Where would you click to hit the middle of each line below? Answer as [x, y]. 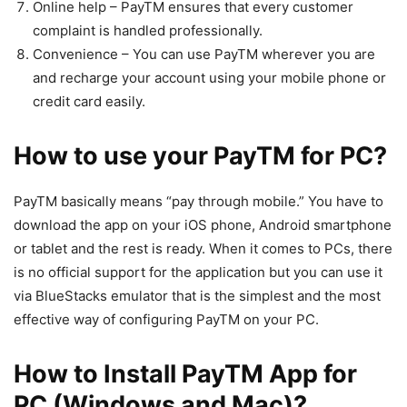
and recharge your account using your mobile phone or [209, 78]
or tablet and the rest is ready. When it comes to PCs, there [203, 249]
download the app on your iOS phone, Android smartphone [203, 225]
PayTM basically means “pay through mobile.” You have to [199, 202]
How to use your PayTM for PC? [200, 156]
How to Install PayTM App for [185, 374]
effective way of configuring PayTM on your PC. [166, 320]
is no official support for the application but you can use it [198, 273]
